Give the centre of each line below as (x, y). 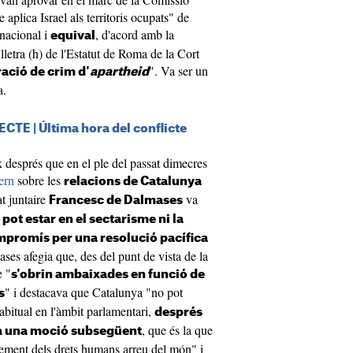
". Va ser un (178, 71)
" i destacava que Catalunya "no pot (94, 292)
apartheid (119, 72)
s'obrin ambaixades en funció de (108, 275)
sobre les (39, 180)
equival (73, 36)
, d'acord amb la (135, 34)
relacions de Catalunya (133, 182)
